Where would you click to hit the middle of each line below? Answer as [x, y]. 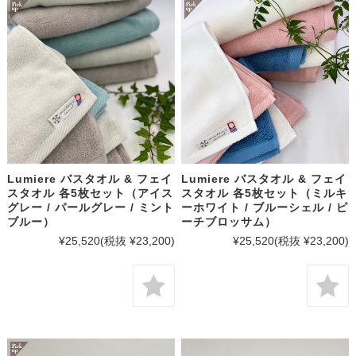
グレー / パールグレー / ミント [90, 208]
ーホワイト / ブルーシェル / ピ [265, 208]
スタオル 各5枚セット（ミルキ [265, 193]
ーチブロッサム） [229, 222]
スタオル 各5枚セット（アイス [90, 193]
